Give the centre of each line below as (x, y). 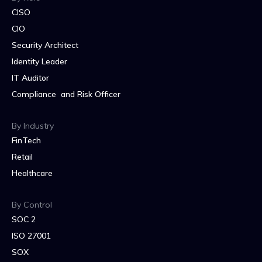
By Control (32, 204)
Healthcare (32, 173)
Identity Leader (39, 61)
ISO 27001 (31, 235)
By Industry (33, 125)
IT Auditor (30, 77)
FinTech (26, 140)
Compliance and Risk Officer (66, 94)
